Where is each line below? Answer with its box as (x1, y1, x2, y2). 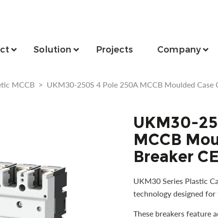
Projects (95, 44, 133, 55)
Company (157, 44, 201, 55)
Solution (33, 44, 72, 55)
